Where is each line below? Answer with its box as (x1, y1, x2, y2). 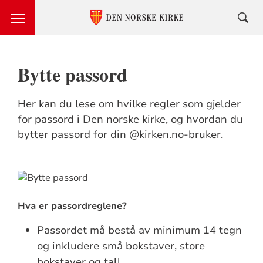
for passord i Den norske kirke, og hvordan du (17, 112, 243, 126)
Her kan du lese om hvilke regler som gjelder (17, 97, 241, 111)
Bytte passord (17, 60, 127, 88)
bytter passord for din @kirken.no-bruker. (17, 127, 223, 141)
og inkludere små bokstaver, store (37, 239, 205, 254)
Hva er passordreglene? (17, 200, 127, 213)
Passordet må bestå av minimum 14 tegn (37, 223, 242, 238)
